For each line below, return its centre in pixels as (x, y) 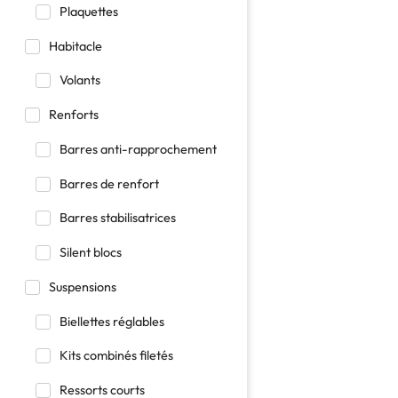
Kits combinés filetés (116, 356)
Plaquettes (89, 11)
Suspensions (82, 287)
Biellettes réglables (112, 321)
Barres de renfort (109, 183)
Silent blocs (91, 253)
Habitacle (75, 46)
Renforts (73, 115)
